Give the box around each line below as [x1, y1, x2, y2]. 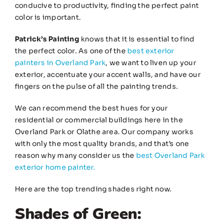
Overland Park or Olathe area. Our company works [15, 127, 193, 137]
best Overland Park [136, 151, 205, 160]
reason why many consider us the [15, 151, 136, 160]
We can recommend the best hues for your [15, 104, 168, 113]
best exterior [127, 46, 175, 56]
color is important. [15, 13, 81, 22]
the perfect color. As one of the [15, 46, 127, 56]
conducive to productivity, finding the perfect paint [15, 1, 199, 10]
